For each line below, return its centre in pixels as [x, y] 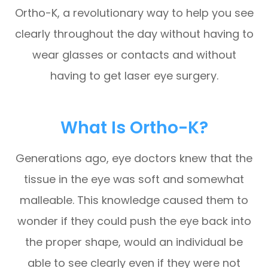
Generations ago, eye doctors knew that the [134, 158]
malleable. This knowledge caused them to [134, 200]
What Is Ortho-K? [134, 127]
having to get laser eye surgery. [134, 75]
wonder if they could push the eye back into [134, 221]
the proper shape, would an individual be [134, 242]
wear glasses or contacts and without [134, 54]
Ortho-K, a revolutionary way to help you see [134, 13]
